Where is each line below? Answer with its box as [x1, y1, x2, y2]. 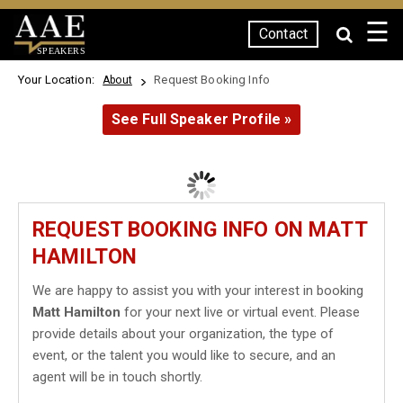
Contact [259, 25, 308, 42]
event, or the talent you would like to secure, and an [32, 347, 336, 363]
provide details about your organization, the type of [32, 326, 334, 342]
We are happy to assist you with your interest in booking [32, 282, 363, 299]
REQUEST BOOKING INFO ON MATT [32, 218, 367, 242]
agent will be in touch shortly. [32, 369, 202, 385]
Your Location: [18, 73, 101, 86]
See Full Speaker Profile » [111, 111, 292, 128]
